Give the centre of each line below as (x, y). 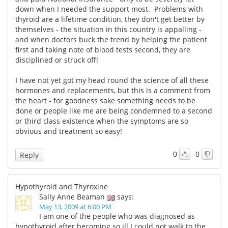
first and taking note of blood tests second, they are (103, 49)
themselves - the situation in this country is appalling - (108, 29)
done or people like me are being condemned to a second (114, 110)
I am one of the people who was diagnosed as (117, 216)
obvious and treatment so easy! (71, 131)
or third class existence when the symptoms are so (102, 121)
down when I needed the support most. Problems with (109, 9)
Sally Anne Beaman (72, 196)
